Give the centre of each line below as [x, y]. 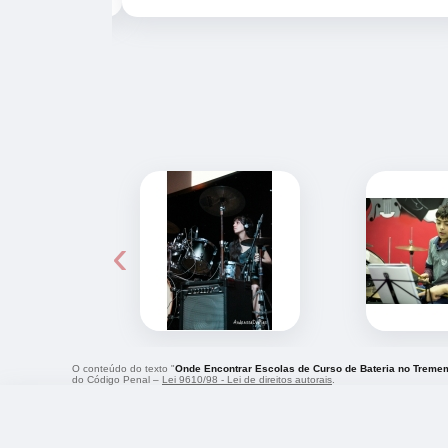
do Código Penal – [117, 380]
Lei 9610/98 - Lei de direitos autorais [247, 380]
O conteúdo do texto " [123, 369]
